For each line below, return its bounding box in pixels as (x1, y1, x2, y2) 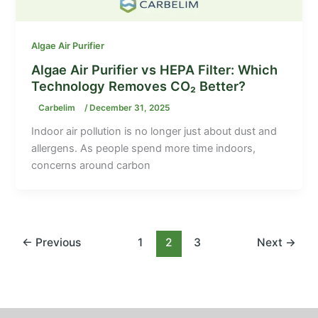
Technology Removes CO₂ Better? (31, 78, 246, 94)
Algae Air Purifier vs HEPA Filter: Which (31, 62, 278, 78)
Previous (33, 236, 82, 250)
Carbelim (38, 103, 78, 114)
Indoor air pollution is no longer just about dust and (31, 125, 278, 138)
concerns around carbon (31, 159, 151, 172)
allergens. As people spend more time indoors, (31, 142, 256, 155)
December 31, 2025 (89, 103, 170, 114)
